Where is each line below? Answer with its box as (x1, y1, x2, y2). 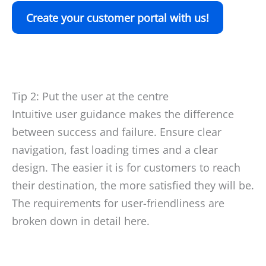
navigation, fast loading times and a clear (12, 142, 218, 157)
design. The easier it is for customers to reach (12, 160, 240, 175)
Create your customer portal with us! (26, 10, 209, 25)
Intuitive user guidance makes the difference (12, 107, 234, 122)
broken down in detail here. (12, 214, 150, 229)
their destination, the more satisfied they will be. (12, 178, 254, 193)
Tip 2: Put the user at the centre (12, 89, 169, 104)
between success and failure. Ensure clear (12, 125, 221, 140)
